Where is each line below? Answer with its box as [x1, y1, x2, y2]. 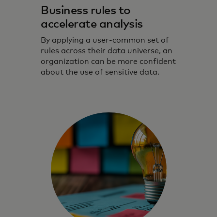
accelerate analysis [41, 18, 143, 30]
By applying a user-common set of [41, 36, 169, 44]
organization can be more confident [41, 58, 176, 65]
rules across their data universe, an [41, 47, 172, 55]
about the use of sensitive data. [41, 68, 159, 76]
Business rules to [41, 5, 131, 16]
